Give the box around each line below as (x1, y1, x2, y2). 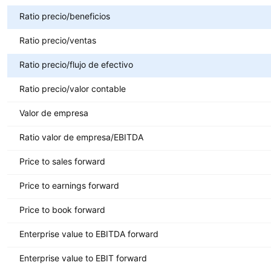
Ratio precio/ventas (19, 34, 96, 45)
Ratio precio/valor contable (19, 83, 126, 94)
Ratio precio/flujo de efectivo (19, 59, 133, 70)
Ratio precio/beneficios (19, 10, 110, 21)
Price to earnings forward (19, 180, 119, 191)
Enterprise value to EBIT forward (19, 252, 147, 263)
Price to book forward (19, 204, 105, 215)
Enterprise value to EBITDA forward (19, 228, 158, 239)
